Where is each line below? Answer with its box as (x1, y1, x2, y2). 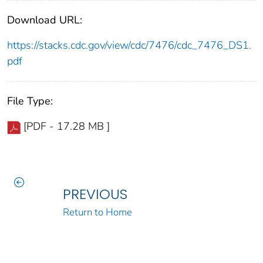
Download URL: (7, 13, 82, 28)
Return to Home (62, 205, 132, 220)
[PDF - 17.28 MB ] (23, 119, 110, 134)
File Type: (7, 94, 53, 109)
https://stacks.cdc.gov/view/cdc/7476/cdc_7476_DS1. (7, 38, 251, 53)
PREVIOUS (62, 184, 127, 204)
